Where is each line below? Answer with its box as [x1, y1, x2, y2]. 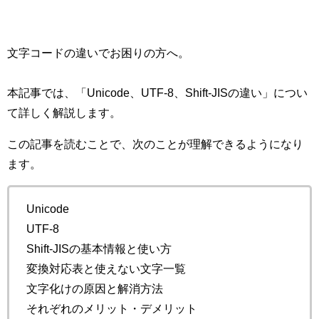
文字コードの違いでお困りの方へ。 [7, 46, 189, 58]
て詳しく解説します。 [7, 106, 121, 118]
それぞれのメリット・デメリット [26, 302, 197, 314]
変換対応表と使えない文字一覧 [26, 262, 186, 274]
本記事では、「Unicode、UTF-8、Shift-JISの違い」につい [7, 86, 308, 98]
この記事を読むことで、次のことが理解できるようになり [7, 137, 303, 150]
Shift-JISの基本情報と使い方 [26, 242, 172, 254]
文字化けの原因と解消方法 [26, 282, 163, 294]
